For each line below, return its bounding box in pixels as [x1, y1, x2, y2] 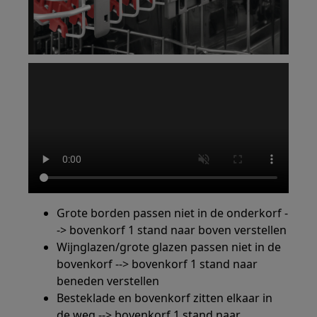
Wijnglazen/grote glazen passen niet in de [57, 239, 282, 255]
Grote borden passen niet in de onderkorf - [57, 205, 289, 221]
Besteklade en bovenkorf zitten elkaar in [57, 290, 273, 306]
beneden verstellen [57, 273, 160, 289]
